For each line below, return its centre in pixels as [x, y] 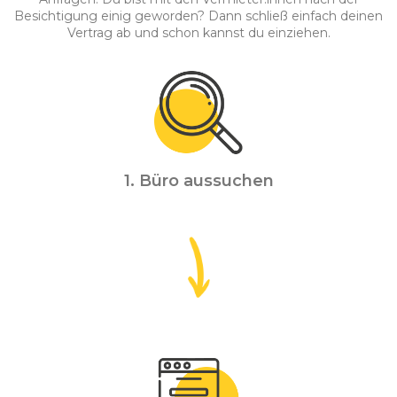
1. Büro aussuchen [198, 181]
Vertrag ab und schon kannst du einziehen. [198, 33]
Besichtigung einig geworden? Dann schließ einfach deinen [198, 16]
